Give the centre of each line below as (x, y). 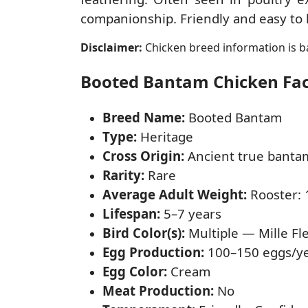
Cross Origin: (143, 155)
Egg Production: (153, 252)
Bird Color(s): (144, 232)
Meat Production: (158, 290)
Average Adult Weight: (175, 194)
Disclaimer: (111, 47)
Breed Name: (144, 117)
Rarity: (123, 175)
